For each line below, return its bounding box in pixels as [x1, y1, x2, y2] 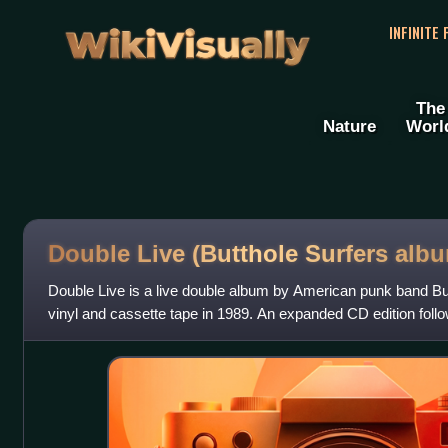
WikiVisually [58, 11, 316, 66]
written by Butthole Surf [47, 328, 199, 346]
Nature [323, 116, 376, 137]
